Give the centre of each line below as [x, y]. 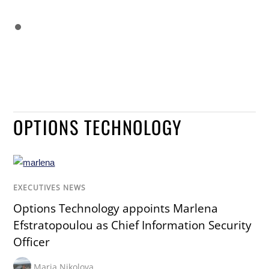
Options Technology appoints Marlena [116, 208]
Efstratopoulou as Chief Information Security [133, 225]
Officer [32, 242]
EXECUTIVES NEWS [50, 187]
